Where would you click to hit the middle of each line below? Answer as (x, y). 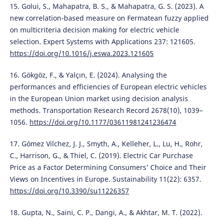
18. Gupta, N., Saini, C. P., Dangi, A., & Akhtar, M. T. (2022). (106, 213)
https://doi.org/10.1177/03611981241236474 (103, 122)
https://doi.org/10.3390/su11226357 (69, 191)
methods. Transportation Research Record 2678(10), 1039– (106, 110)
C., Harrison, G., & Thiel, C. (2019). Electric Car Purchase (101, 156)
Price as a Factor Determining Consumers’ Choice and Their (108, 167)
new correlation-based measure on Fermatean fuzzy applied (109, 18)
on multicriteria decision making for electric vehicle (94, 30)
